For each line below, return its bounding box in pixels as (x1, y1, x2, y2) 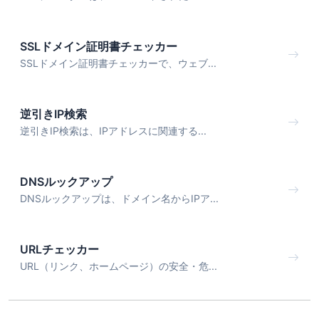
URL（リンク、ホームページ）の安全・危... (20, 259, 217, 272)
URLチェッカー (20, 241, 99, 256)
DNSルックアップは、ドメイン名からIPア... (20, 192, 219, 204)
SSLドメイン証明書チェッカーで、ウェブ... (20, 57, 216, 70)
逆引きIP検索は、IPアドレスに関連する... (20, 124, 206, 137)
